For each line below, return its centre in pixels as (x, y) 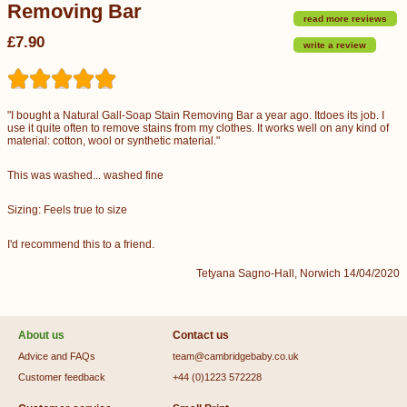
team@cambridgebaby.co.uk (236, 356)
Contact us (201, 335)
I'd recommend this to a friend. (81, 244)
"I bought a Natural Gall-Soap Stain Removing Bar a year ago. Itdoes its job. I (196, 115)
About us (41, 335)
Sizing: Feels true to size (67, 210)
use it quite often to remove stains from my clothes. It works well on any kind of (198, 128)
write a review (335, 45)
